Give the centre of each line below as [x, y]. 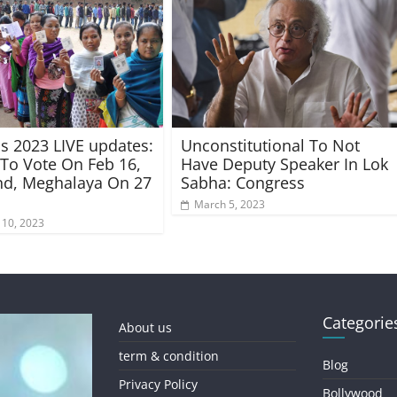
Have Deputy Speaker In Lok [284, 164]
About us [145, 328]
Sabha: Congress [243, 183]
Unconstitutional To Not [270, 146]
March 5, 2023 [230, 205]
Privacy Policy [158, 385]
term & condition [169, 356]
